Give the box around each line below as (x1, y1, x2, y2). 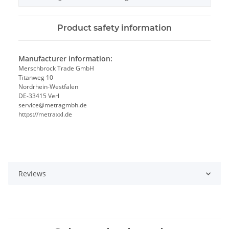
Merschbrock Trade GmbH (18, 64, 94, 73)
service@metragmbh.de (18, 101, 87, 110)
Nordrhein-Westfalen (18, 82, 78, 91)
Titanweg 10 (18, 73, 53, 82)
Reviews (18, 169, 46, 179)
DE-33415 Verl (18, 91, 59, 101)
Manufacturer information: (18, 54, 112, 64)
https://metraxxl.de (18, 110, 72, 119)
